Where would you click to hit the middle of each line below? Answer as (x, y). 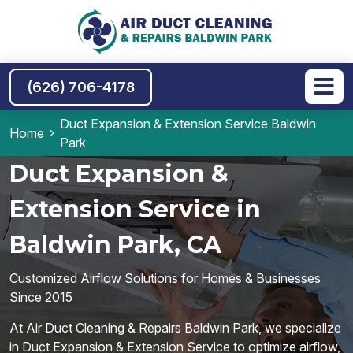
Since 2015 (41, 297)
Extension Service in (135, 209)
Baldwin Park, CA (115, 245)
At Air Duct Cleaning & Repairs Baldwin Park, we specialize (175, 328)
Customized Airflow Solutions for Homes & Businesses (165, 278)
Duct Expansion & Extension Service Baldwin (188, 124)
